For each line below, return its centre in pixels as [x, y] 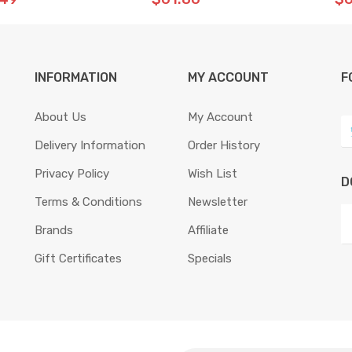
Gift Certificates [78, 258]
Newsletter [218, 202]
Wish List [213, 174]
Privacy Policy [72, 174]
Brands [54, 230]
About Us [60, 117]
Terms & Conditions [88, 202]
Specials [210, 258]
